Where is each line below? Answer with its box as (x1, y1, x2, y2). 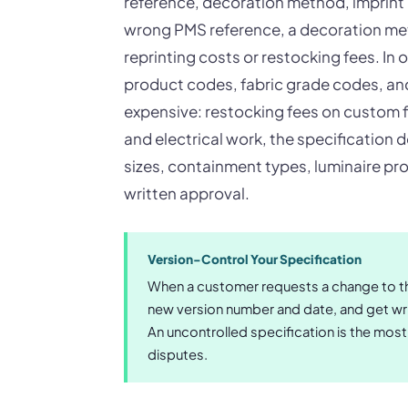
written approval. (124, 182, 250, 203)
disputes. (148, 345, 208, 362)
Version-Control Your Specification (148, 250, 362, 267)
